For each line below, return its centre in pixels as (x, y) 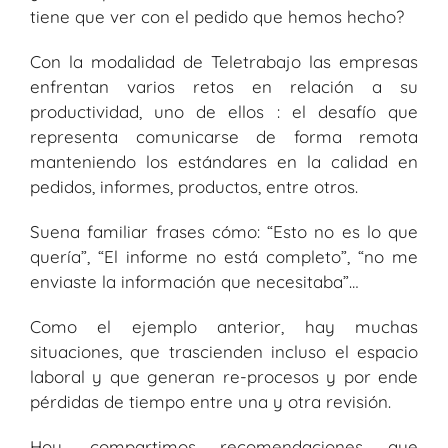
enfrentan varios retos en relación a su (224, 87)
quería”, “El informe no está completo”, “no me (224, 257)
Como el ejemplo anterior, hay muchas (224, 327)
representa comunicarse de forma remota (224, 137)
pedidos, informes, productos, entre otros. (194, 187)
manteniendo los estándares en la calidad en (224, 162)
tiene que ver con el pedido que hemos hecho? (217, 17)
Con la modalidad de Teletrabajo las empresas (224, 62)
